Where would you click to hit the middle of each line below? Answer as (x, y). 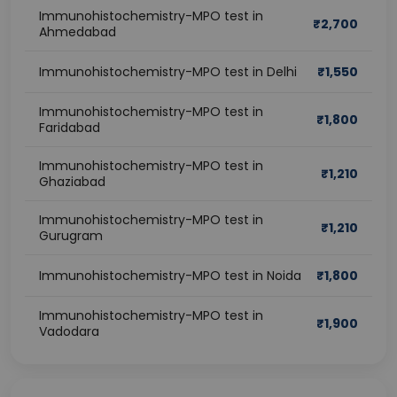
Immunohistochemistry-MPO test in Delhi (168, 72)
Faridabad (70, 128)
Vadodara (69, 331)
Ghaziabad (72, 182)
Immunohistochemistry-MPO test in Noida (170, 276)
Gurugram (71, 236)
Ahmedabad (78, 32)
